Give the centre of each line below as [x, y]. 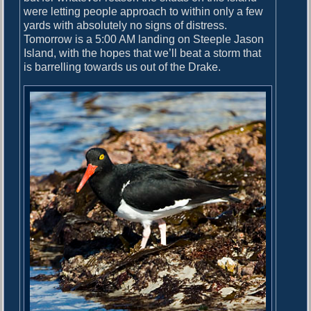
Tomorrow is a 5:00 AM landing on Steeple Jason [144, 40]
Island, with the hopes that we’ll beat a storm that [143, 53]
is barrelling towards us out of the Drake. [123, 67]
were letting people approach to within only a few [144, 12]
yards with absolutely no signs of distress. [126, 26]
